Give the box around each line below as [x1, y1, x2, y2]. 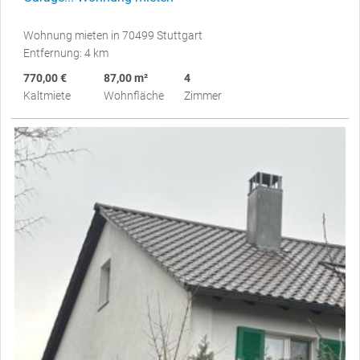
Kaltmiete [23, 88, 71, 102]
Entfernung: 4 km [23, 46, 108, 59]
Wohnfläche [104, 88, 164, 102]
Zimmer [184, 88, 222, 102]
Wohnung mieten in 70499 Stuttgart [23, 28, 202, 42]
